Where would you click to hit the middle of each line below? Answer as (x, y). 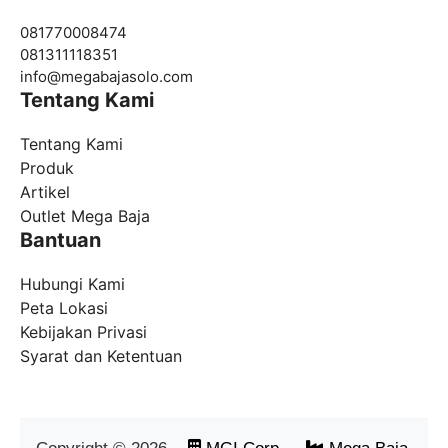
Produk (47, 168)
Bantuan (60, 240)
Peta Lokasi (64, 308)
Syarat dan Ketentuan (101, 356)
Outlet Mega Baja (85, 216)
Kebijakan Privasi (83, 332)
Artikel (45, 192)
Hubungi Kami (72, 284)
